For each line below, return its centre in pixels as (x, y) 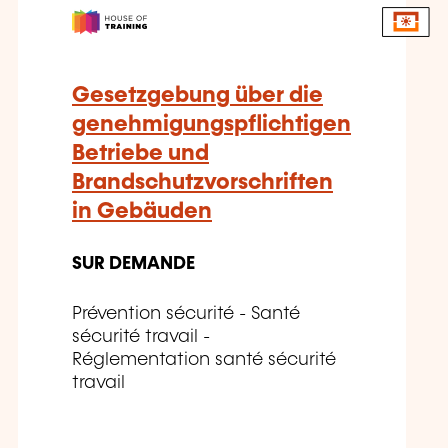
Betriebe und (140, 154)
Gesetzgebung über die (197, 96)
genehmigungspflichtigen (211, 125)
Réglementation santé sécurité (204, 360)
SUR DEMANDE (133, 264)
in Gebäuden (142, 212)
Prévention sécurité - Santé (186, 314)
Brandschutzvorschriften (202, 183)
